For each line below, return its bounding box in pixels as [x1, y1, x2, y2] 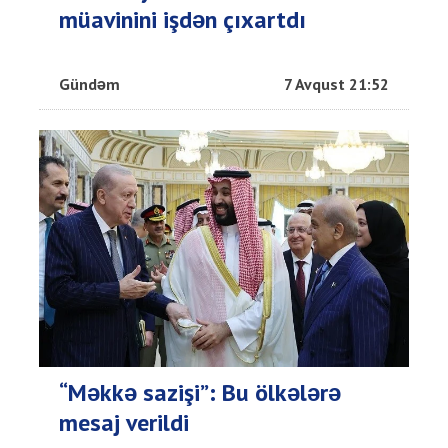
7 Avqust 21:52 [284, 74, 389, 95]
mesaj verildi [59, 407, 189, 439]
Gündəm [59, 74, 120, 95]
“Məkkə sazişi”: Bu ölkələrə [59, 377, 341, 409]
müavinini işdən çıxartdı [59, 4, 306, 36]
